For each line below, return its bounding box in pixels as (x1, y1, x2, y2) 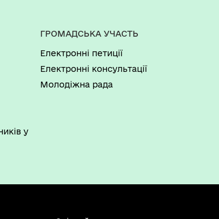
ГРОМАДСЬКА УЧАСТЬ (40, 28, 138, 38)
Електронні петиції (40, 48, 123, 58)
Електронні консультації (40, 64, 147, 73)
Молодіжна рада (40, 79, 113, 89)
